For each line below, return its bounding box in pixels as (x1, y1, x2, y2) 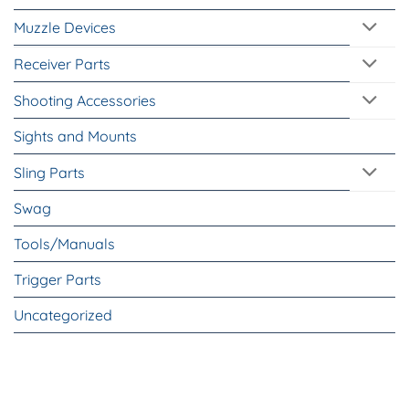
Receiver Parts (14, 55, 110, 73)
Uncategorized (14, 306, 112, 324)
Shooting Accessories (14, 90, 156, 110)
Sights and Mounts (14, 127, 137, 146)
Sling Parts (14, 163, 85, 182)
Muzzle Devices (14, 18, 116, 37)
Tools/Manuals (14, 235, 115, 253)
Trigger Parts (14, 270, 101, 288)
